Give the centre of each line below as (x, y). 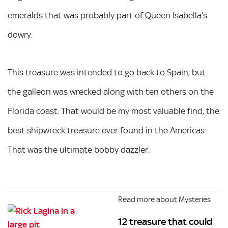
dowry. (20, 35)
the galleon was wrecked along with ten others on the (111, 92)
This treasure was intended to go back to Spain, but (107, 72)
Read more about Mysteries (165, 199)
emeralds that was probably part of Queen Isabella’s (107, 15)
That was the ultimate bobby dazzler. (79, 150)
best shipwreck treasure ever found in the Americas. (107, 130)
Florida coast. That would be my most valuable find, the (113, 111)
